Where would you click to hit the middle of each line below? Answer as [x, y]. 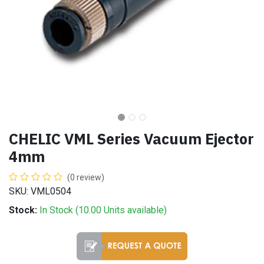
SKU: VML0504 [40, 191]
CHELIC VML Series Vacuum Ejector [131, 139]
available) [146, 210]
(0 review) [86, 177]
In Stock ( [59, 210]
